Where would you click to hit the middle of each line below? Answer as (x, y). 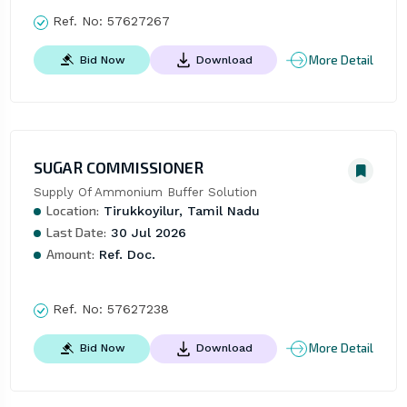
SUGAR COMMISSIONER (118, 168)
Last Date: (76, 233)
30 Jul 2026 (146, 233)
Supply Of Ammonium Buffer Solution (145, 193)
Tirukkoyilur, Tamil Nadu (179, 211)
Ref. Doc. (124, 255)
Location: (72, 211)
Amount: (70, 254)
